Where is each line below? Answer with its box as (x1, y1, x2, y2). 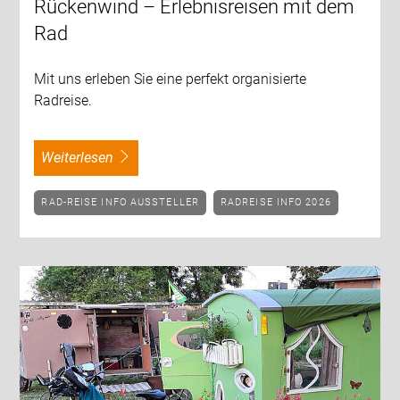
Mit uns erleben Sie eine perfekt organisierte (34, 70, 307, 87)
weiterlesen (54, 148, 114, 166)
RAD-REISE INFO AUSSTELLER (48, 196, 199, 208)
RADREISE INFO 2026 (228, 196, 331, 208)
